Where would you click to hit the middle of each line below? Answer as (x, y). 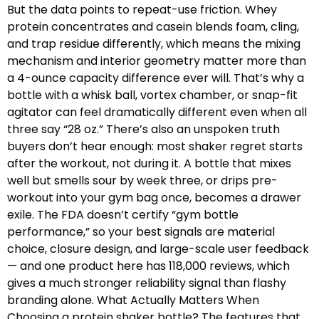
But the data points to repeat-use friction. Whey (142, 10)
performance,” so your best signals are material (141, 232)
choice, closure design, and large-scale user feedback (158, 249)
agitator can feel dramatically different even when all (157, 113)
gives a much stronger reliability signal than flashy (147, 283)
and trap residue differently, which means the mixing (154, 44)
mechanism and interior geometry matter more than (157, 61)
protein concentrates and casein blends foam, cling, (153, 27)
